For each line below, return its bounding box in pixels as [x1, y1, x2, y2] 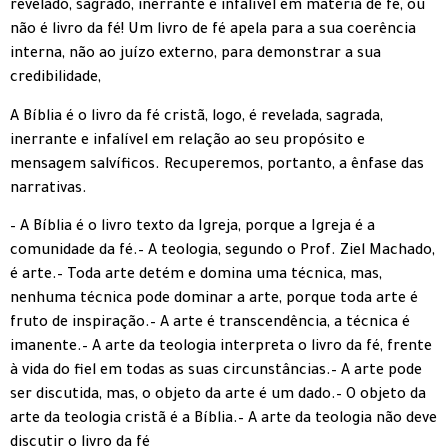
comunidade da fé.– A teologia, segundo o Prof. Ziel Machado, [10, 244, 435, 261]
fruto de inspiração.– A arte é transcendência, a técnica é [10, 316, 410, 333]
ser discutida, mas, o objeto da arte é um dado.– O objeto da [10, 388, 426, 405]
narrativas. [10, 181, 87, 198]
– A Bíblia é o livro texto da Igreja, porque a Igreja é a [10, 220, 375, 237]
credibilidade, [10, 71, 101, 88]
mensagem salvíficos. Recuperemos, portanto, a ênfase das [10, 157, 424, 174]
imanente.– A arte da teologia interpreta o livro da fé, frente [10, 340, 432, 357]
